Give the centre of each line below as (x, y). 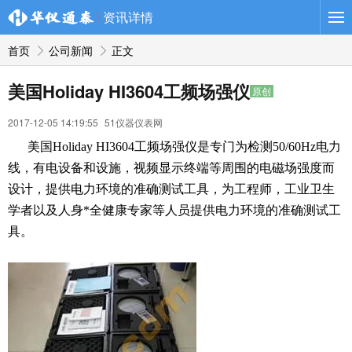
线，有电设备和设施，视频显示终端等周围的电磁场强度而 (171, 168)
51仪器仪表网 (134, 122)
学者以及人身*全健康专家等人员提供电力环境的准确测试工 (174, 210)
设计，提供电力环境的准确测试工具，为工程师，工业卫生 (171, 189)
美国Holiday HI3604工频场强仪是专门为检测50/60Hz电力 (184, 147)
